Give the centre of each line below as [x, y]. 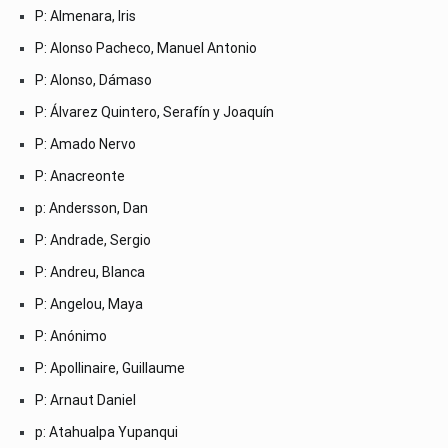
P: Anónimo [71, 335]
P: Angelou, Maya [89, 303]
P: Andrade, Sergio [93, 239]
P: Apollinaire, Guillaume [110, 367]
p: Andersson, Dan [91, 207]
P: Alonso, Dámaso [93, 79]
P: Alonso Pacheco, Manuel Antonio [146, 47]
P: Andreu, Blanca [90, 271]
